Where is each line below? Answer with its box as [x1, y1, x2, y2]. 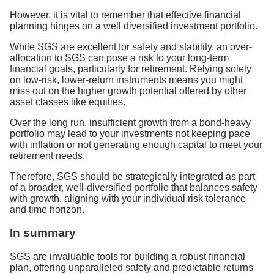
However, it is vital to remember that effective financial [10, 9, 241, 20]
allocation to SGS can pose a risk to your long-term [10, 52, 229, 63]
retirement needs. [10, 150, 85, 161]
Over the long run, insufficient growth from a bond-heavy [10, 117, 251, 128]
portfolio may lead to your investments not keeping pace [10, 128, 250, 139]
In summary [10, 226, 76, 240]
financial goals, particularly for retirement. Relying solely [10, 63, 251, 74]
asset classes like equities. [10, 96, 125, 107]
